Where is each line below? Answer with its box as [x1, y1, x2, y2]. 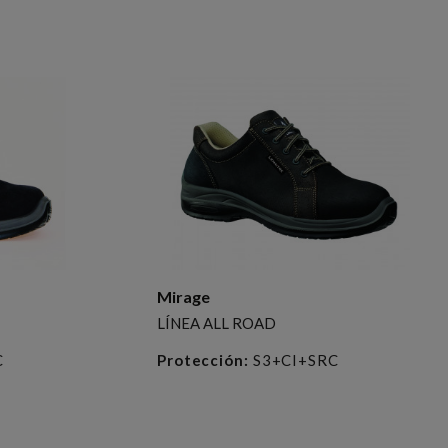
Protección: [156, 350, 249, 369]
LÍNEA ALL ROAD [156, 313, 276, 332]
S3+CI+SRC [248, 350, 339, 369]
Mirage [156, 286, 210, 306]
